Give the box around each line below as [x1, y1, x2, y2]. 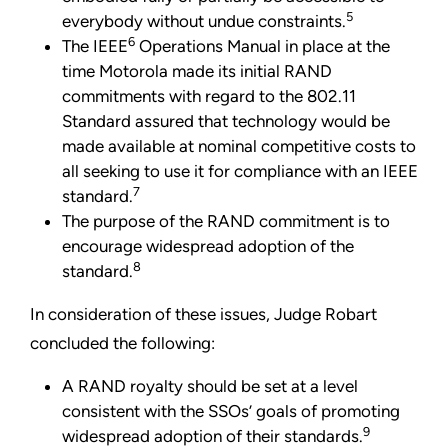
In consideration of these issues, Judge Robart [30, 304, 377, 325]
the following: [113, 333, 215, 354]
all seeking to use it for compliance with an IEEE [62, 161, 418, 182]
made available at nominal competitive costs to [62, 136, 416, 157]
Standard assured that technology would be [62, 111, 390, 132]
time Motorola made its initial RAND [62, 61, 332, 82]
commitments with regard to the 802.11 [62, 86, 356, 107]
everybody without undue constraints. [62, 11, 346, 32]
